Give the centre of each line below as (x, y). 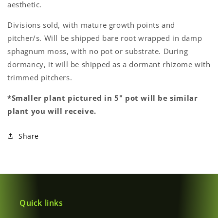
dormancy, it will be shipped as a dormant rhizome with (109, 64)
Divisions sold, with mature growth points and (91, 25)
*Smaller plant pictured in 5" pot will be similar (103, 98)
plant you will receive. (52, 111)
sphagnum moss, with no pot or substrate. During (98, 51)
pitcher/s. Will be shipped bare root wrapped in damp (105, 38)
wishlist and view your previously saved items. (107, 78)
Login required (59, 45)
